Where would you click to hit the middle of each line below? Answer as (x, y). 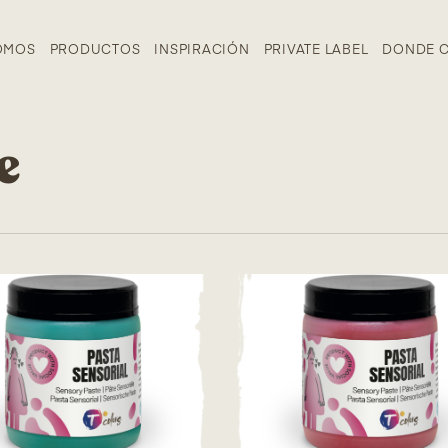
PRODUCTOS (95, 50)
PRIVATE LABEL (316, 50)
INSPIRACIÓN (202, 50)
